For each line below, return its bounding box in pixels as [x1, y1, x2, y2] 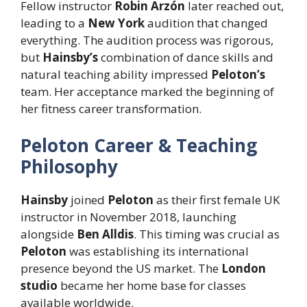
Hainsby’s [42, 49, 98, 66]
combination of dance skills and [98, 49, 273, 66]
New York [88, 15, 145, 32]
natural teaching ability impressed [21, 66, 211, 83]
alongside [21, 225, 77, 242]
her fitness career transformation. [21, 101, 201, 117]
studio [21, 277, 58, 293]
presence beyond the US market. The [21, 260, 221, 276]
